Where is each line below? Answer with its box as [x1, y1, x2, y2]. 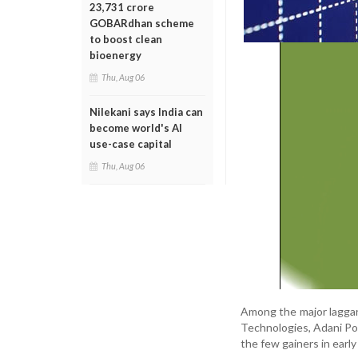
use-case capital [89, 137, 172, 150]
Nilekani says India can [89, 105, 203, 118]
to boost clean [89, 33, 162, 46]
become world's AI [89, 121, 182, 134]
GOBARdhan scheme [89, 17, 194, 30]
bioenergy [89, 49, 141, 62]
